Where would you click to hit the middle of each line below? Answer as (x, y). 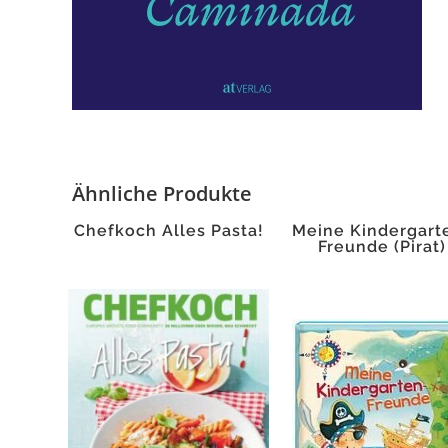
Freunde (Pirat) (381, 246)
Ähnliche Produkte (162, 193)
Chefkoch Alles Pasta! (168, 230)
